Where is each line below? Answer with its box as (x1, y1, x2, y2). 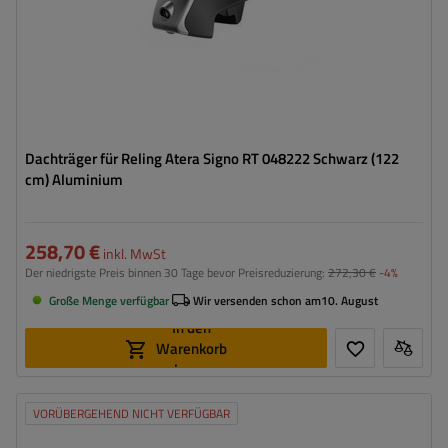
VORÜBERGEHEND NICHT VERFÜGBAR (33, 404, 230, 423)
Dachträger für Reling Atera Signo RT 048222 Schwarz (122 (25, 147, 399, 170)
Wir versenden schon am (193, 290, 321, 310)
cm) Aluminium (25, 168, 123, 191)
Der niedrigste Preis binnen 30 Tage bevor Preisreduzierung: (25, 263, 328, 282)
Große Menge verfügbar (49, 290, 169, 310)
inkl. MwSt (100, 243, 166, 264)
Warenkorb (156, 336, 227, 360)
